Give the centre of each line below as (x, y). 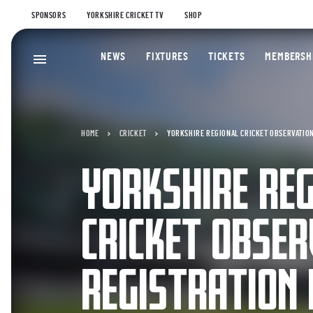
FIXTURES (167, 57)
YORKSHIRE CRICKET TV (125, 15)
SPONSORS (49, 15)
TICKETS (227, 57)
